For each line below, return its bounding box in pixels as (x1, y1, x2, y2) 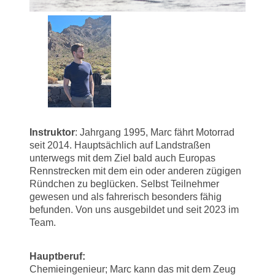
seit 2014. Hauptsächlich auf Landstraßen (29, 139, 211, 150)
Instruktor (29, 126, 75, 137)
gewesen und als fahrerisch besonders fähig (29, 191, 222, 202)
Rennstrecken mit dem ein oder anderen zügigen (29, 165, 241, 176)
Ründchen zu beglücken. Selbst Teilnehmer (29, 178, 219, 189)
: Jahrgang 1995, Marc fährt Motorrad (75, 126, 234, 137)
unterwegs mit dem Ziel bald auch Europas (29, 152, 215, 163)
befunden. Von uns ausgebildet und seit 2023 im (29, 204, 239, 215)
